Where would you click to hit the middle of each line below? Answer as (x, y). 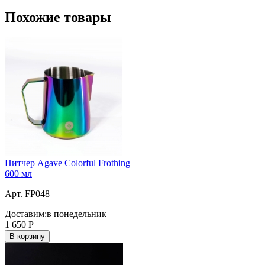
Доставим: (26, 214)
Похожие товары (58, 17)
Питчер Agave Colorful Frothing (67, 163)
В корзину (27, 236)
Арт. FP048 (27, 193)
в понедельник (77, 214)
